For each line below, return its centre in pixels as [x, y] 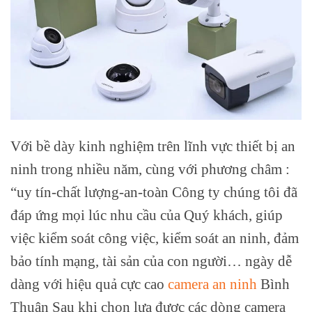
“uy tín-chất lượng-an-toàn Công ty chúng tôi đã [154, 192]
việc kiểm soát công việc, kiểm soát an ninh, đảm [155, 237]
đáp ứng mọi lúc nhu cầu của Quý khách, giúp [147, 214]
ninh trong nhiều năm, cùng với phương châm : [150, 169]
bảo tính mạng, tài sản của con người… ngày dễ [151, 260]
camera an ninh [212, 283]
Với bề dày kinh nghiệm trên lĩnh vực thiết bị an [153, 146]
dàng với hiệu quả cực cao [89, 283]
